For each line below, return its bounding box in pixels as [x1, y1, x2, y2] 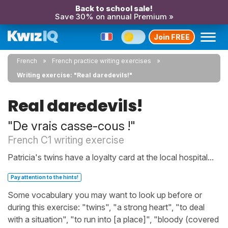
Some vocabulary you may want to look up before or [8, 190, 202, 200]
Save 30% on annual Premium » [54, 12, 174, 21]
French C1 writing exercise [8, 134, 124, 146]
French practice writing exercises [52, 57, 151, 65]
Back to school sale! [75, 4, 153, 13]
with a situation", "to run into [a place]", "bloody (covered [8, 214, 219, 224]
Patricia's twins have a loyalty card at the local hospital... [8, 152, 214, 162]
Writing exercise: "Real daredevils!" [17, 71, 132, 79]
